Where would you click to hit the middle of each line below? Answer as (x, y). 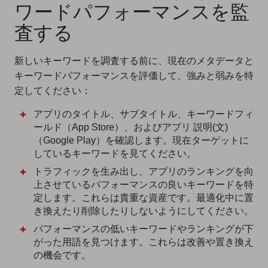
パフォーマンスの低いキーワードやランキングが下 (144, 229)
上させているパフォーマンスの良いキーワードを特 (144, 185)
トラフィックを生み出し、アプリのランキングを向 (144, 172)
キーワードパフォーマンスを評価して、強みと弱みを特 (134, 76)
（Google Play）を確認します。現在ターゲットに (141, 141)
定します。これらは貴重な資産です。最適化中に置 (144, 198)
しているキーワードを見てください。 (115, 154)
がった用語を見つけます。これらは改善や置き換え (144, 242)
